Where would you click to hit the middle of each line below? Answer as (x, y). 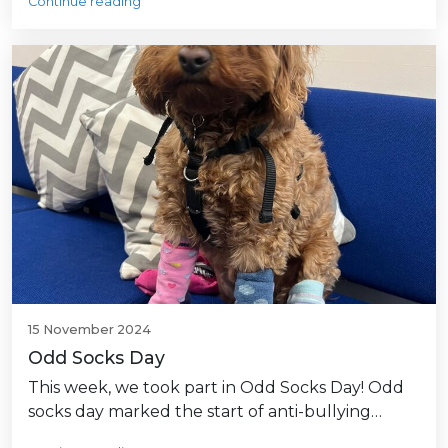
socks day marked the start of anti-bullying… (205, 411)
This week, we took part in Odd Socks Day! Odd (216, 387)
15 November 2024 (89, 329)
